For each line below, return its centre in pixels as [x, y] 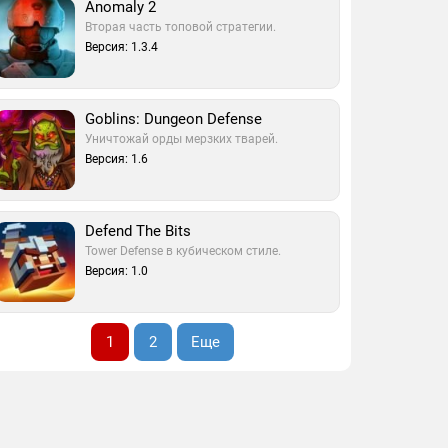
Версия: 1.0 [117, 271]
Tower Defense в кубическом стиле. [183, 251]
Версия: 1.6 [117, 159]
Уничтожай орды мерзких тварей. [182, 139]
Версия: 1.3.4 [122, 47]
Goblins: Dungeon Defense [174, 119]
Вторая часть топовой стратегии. [181, 27]
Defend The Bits [138, 231]
